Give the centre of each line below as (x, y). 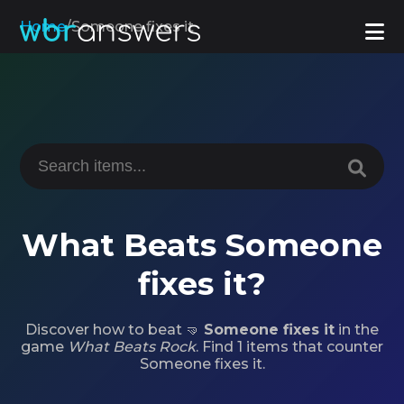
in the (357, 330)
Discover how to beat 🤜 (115, 330)
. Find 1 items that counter (289, 347)
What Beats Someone (202, 245)
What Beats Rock (132, 347)
